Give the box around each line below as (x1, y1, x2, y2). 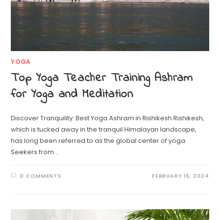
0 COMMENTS (20, 171, 62, 180)
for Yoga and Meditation (11, 85, 133, 103)
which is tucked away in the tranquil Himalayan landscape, (11, 124, 197, 134)
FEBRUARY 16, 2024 (152, 171, 209, 180)
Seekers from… (11, 147, 59, 157)
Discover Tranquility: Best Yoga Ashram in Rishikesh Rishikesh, (11, 113, 205, 123)
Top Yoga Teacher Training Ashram (11, 69, 193, 87)
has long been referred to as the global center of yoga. (11, 136, 187, 145)
